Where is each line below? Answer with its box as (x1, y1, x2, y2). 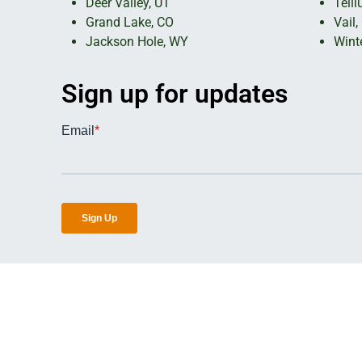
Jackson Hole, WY (85, 34, 188, 49)
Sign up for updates (61, 78, 288, 109)
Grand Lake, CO (85, 15, 174, 30)
